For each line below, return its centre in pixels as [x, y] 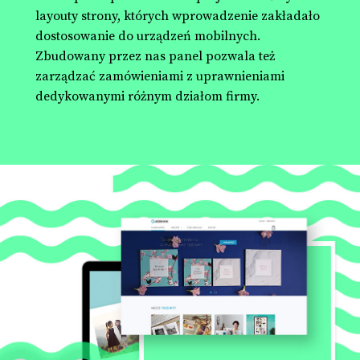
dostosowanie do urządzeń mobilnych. [148, 36]
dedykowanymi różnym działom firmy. [147, 96]
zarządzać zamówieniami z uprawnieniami [160, 76]
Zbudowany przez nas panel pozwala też [155, 56]
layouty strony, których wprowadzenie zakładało [178, 16]
